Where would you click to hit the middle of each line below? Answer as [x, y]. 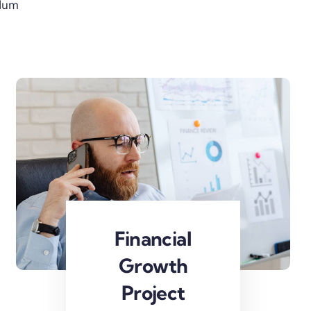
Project [153, 292]
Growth [153, 265]
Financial [153, 238]
